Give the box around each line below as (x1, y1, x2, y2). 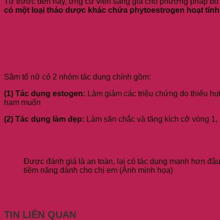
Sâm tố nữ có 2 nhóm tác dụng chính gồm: (4, 72, 151, 81)
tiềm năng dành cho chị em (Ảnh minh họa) (24, 165, 173, 174)
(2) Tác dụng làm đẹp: (4, 114, 84, 123)
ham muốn (4, 98, 41, 107)
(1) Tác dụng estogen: (4, 89, 87, 98)
